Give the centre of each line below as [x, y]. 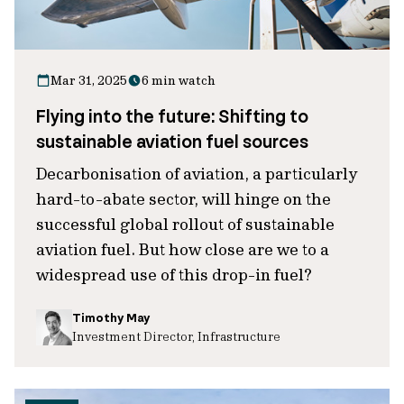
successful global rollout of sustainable [185, 224]
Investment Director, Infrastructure [176, 336]
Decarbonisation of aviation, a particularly [197, 174]
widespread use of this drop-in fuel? [174, 275]
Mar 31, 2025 [89, 80]
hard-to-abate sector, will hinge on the [184, 199]
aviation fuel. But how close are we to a [183, 249]
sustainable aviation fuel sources [172, 142]
